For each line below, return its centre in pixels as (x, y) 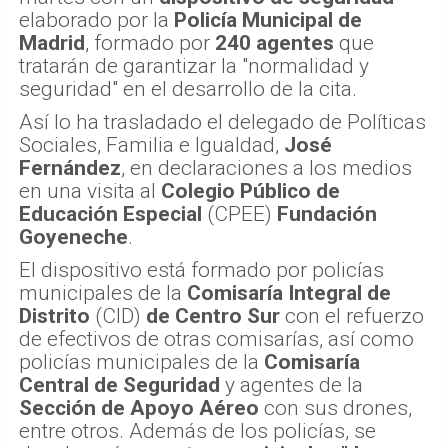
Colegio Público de (250, 191)
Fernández (70, 168)
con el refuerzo (352, 316)
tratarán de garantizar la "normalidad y (194, 66)
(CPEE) (239, 214)
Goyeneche (73, 237)
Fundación (327, 214)
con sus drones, (335, 408)
